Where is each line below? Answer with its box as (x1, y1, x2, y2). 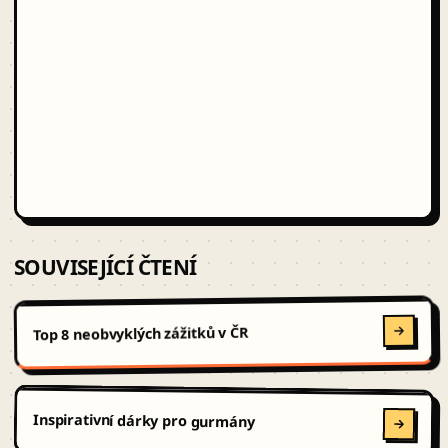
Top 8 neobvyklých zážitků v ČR (32, 323, 249, 345)
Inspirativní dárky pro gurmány (32, 410, 255, 432)
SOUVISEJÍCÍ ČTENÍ (14, 253, 197, 282)
